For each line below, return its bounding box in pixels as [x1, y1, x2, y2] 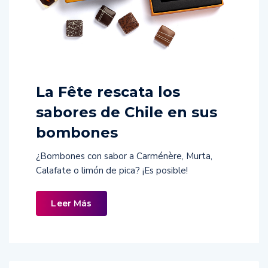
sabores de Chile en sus [36, 103, 217, 121]
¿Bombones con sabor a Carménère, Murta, [36, 150, 212, 162]
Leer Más [51, 197, 92, 209]
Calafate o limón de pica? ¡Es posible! [36, 164, 188, 176]
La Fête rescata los [36, 83, 180, 100]
